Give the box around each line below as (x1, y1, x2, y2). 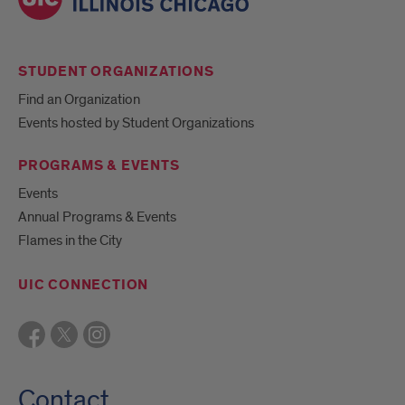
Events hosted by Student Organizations (18, 113, 254, 132)
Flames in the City (18, 231, 122, 250)
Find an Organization (18, 89, 140, 108)
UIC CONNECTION (18, 275, 149, 295)
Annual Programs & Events (18, 207, 176, 226)
